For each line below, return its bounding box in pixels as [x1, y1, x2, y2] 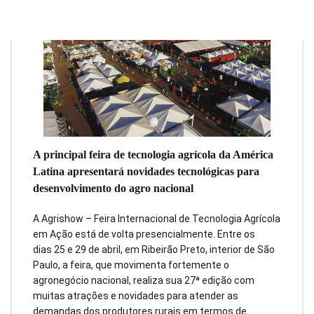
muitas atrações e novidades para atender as [33, 289, 238, 301]
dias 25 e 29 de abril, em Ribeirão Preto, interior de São [33, 243, 275, 255]
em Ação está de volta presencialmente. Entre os [33, 228, 255, 240]
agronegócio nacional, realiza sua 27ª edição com [33, 274, 254, 286]
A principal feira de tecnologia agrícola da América [33, 148, 273, 161]
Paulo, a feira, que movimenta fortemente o [33, 259, 229, 271]
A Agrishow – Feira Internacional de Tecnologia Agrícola [33, 212, 280, 224]
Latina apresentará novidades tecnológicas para [33, 165, 259, 177]
